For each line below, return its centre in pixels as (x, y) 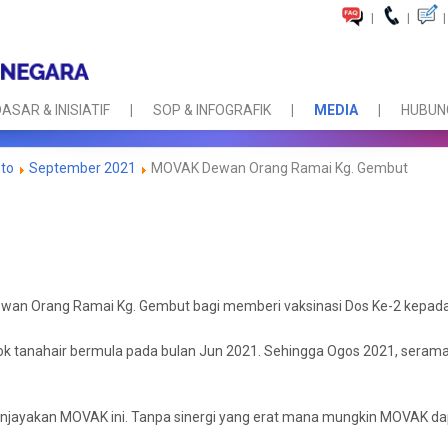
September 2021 (82, 168)
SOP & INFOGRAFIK (212, 110)
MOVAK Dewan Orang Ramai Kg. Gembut (278, 168)
